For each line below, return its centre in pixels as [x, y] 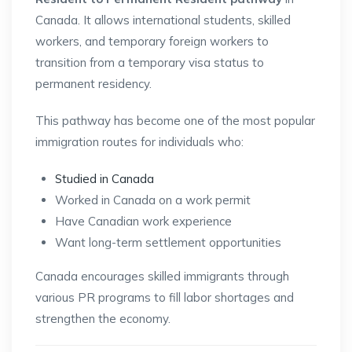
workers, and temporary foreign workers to [152, 42]
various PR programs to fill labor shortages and [165, 298]
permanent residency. [93, 84]
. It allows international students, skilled [184, 20]
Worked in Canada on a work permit [153, 200]
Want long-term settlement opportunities [168, 243]
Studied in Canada [104, 179]
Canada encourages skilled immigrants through [162, 277]
